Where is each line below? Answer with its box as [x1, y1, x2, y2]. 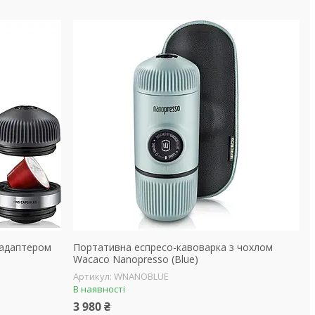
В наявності [72, 283, 125, 295]
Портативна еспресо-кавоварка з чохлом [72, 240, 273, 254]
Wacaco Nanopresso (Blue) [72, 252, 198, 266]
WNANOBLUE [113, 270, 169, 283]
